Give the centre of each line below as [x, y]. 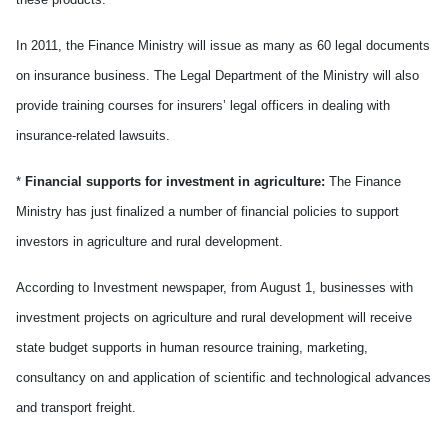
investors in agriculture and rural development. [149, 241]
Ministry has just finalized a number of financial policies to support [207, 211]
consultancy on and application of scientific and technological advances [223, 377]
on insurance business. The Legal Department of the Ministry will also [217, 75]
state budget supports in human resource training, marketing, [192, 347]
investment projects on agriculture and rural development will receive [214, 317]
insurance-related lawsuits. [93, 135]
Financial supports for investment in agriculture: [173, 181]
